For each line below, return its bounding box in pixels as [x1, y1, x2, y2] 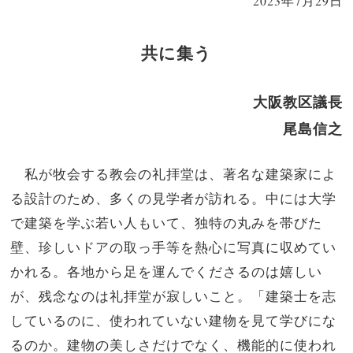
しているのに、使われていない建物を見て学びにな [10, 313, 337, 328]
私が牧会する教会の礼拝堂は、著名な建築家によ [10, 166, 337, 181]
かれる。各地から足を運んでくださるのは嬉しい [10, 264, 323, 279]
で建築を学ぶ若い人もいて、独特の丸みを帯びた [10, 215, 323, 230]
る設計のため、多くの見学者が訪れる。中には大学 [10, 191, 337, 206]
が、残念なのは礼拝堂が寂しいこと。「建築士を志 [10, 288, 337, 303]
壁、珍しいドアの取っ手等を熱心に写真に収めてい [10, 240, 337, 255]
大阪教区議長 [252, 94, 343, 110]
